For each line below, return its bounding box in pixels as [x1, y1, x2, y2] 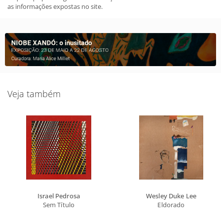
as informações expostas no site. [7, 2, 103, 11]
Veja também [7, 87, 61, 100]
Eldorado [157, 200, 185, 209]
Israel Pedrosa [37, 191, 80, 200]
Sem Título [42, 200, 75, 209]
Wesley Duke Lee [146, 191, 196, 200]
